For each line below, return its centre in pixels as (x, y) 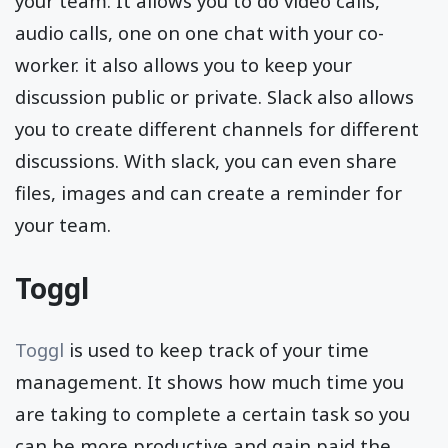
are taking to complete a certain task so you (212, 413)
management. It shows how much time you (209, 381)
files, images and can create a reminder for (208, 192)
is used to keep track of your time (216, 349)
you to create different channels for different (217, 128)
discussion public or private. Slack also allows (214, 96)
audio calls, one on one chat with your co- (199, 32)
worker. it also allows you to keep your (183, 64)
